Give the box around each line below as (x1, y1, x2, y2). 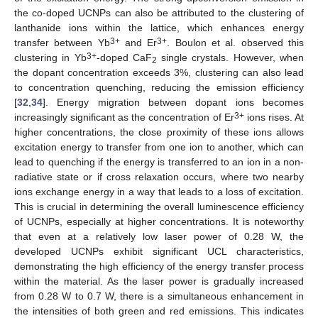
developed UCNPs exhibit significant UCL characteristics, (14, 246, 304, 258)
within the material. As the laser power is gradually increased (14, 275, 304, 287)
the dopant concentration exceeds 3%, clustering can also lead (14, 67, 304, 79)
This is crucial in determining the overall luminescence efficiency (14, 201, 304, 213)
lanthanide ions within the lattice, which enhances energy (14, 22, 304, 34)
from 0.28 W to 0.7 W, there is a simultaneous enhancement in (14, 290, 304, 302)
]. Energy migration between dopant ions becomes (43, 97, 304, 109)
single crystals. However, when (156, 52, 305, 64)
